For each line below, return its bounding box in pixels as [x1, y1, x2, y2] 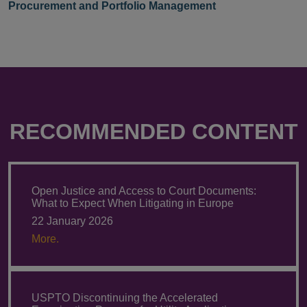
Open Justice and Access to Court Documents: [32, 185, 256, 197]
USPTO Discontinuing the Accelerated [32, 292, 218, 304]
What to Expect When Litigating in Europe [32, 197, 234, 209]
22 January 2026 [32, 215, 113, 227]
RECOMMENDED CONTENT [9, 119, 298, 144]
